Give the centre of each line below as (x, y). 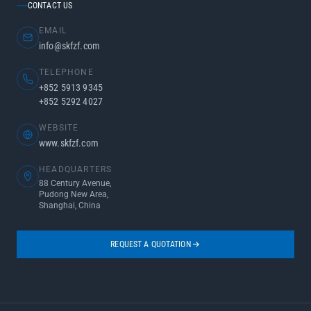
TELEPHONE (66, 72)
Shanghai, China (70, 205)
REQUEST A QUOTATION (151, 244)
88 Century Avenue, (75, 183)
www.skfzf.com (69, 143)
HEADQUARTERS (76, 169)
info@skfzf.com (69, 46)
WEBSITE (59, 128)
